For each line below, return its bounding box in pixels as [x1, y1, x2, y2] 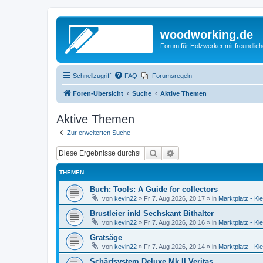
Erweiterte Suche [175, 147, 236, 158]
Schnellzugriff [73, 72, 111, 79]
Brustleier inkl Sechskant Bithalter [90, 209, 214, 218]
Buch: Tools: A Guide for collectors [90, 185, 218, 194]
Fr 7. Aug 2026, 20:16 [144, 219, 205, 226]
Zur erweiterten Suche [67, 129, 130, 136]
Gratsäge [90, 233, 122, 242]
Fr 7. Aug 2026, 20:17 [144, 195, 205, 202]
